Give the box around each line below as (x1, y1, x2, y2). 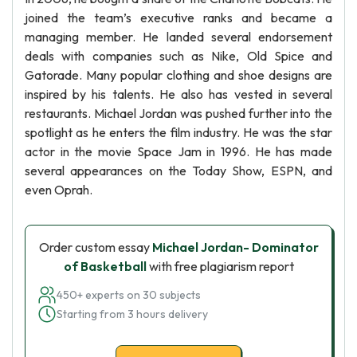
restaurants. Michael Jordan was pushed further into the (25, 105, 332, 121)
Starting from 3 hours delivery (57, 307, 208, 321)
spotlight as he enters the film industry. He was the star (25, 124, 332, 140)
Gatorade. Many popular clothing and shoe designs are (25, 67, 332, 83)
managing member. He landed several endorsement (25, 29, 332, 45)
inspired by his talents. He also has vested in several (25, 86, 332, 102)
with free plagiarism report (146, 258, 294, 274)
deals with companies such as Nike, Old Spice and (25, 48, 332, 64)
